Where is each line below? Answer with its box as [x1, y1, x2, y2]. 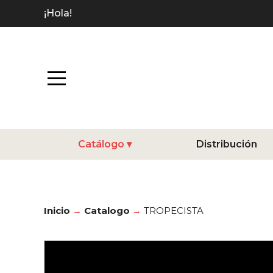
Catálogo [77, 138, 124, 150]
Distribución [196, 138, 257, 150]
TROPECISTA [144, 205, 204, 216]
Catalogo [84, 205, 130, 216]
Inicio [44, 205, 70, 216]
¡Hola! [44, 7, 72, 19]
